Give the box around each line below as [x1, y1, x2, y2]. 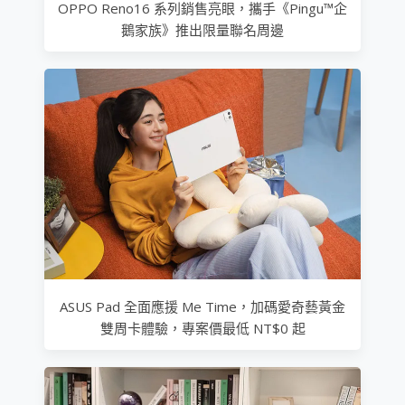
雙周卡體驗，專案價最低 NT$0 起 [99, 318, 306, 337]
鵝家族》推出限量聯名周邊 [121, 20, 284, 39]
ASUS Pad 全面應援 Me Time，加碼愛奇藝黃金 [60, 297, 345, 316]
